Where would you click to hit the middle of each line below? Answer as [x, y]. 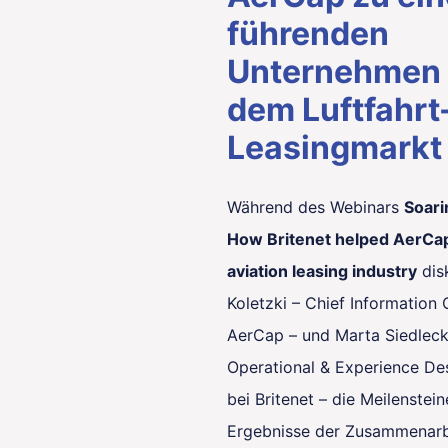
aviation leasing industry [322, 271]
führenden [308, 33]
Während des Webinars [315, 207]
